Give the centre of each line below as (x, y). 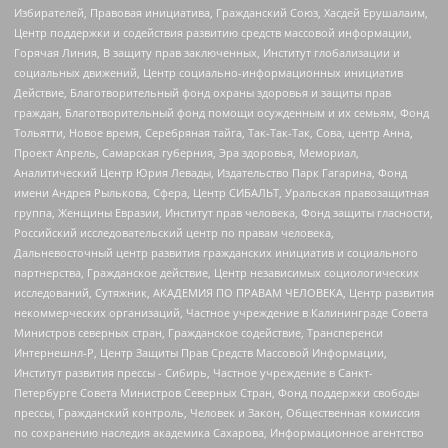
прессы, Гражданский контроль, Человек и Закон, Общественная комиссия (217, 413)
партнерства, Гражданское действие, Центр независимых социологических (216, 273)
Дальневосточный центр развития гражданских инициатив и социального (216, 253)
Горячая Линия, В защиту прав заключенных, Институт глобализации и (207, 53)
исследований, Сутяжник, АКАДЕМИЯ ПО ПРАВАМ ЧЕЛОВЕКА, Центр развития (224, 293)
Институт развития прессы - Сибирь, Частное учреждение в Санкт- (193, 373)
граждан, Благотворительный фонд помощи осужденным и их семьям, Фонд (221, 113)
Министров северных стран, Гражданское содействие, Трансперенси (198, 333)
